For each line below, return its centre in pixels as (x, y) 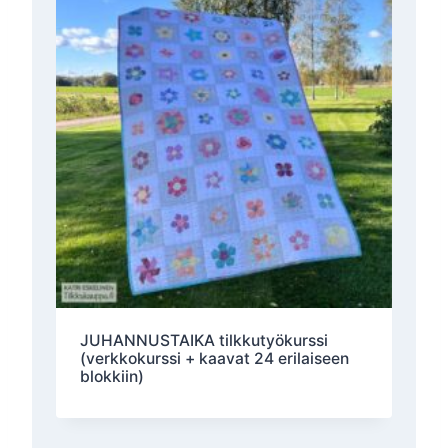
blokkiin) (111, 376)
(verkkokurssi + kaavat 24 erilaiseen (214, 358)
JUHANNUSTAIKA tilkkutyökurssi (203, 340)
